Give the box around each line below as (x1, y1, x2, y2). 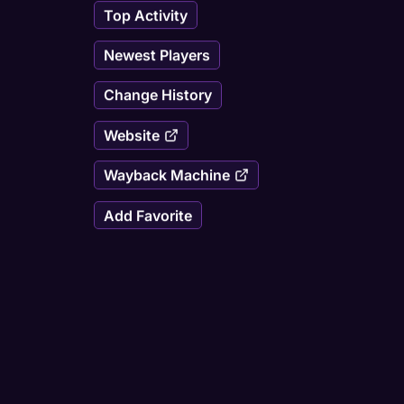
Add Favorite (103, 206, 192, 225)
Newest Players (103, 46, 210, 65)
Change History (103, 86, 212, 105)
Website (103, 125, 160, 144)
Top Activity (103, 5, 188, 24)
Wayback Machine (103, 166, 230, 185)
